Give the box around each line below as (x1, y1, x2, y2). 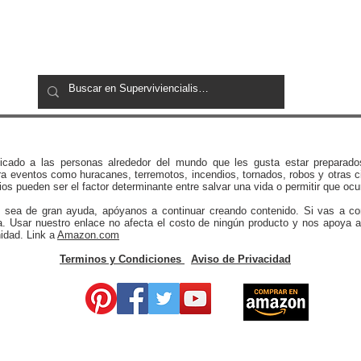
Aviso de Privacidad (191, 253, 291, 266)
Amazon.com (57, 229, 119, 242)
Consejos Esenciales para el (66, 60, 262, 77)
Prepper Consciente (66, 77, 204, 94)
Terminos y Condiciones (60, 253, 181, 266)
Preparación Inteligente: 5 (66, 43, 244, 60)
